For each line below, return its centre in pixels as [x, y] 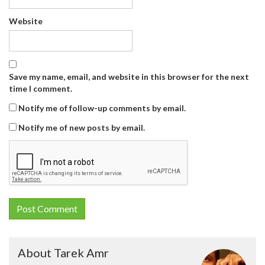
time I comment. [41, 88]
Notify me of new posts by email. [82, 127]
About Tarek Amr [63, 253]
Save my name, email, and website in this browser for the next [129, 77]
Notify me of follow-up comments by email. [102, 108]
